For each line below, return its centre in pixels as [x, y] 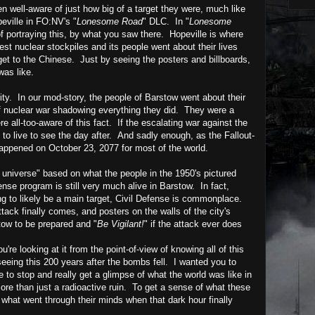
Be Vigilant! [121, 224]
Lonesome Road [110, 21]
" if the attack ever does [193, 224]
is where [226, 34]
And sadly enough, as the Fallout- [186, 135]
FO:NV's [53, 21]
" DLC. [156, 21]
